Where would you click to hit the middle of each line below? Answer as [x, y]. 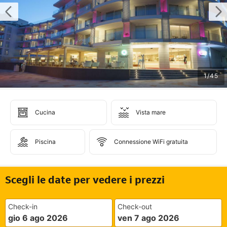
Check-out [135, 207]
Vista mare [150, 112]
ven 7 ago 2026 [149, 218]
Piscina [45, 141]
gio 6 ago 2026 [38, 218]
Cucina [45, 112]
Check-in [23, 207]
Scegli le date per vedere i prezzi [85, 180]
